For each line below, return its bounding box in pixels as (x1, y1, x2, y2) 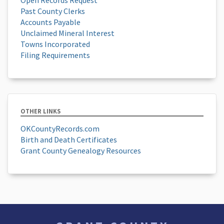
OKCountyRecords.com (20, 123, 99, 133)
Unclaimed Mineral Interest (20, 27, 114, 38)
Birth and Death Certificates (20, 134, 117, 144)
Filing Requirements (20, 49, 90, 60)
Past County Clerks (20, 5, 85, 16)
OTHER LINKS (20, 106, 60, 115)
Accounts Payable (20, 16, 80, 27)
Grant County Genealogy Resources (20, 145, 141, 155)
